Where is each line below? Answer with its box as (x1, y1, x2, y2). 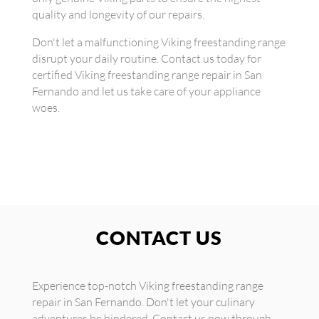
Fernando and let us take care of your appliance (31, 84, 261, 98)
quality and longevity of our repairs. (31, 7, 204, 21)
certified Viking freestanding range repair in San (31, 68, 262, 82)
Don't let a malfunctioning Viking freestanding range (31, 35, 286, 49)
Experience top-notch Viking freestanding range (31, 278, 263, 293)
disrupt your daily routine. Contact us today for (31, 51, 261, 66)
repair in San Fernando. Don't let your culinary (31, 295, 255, 309)
